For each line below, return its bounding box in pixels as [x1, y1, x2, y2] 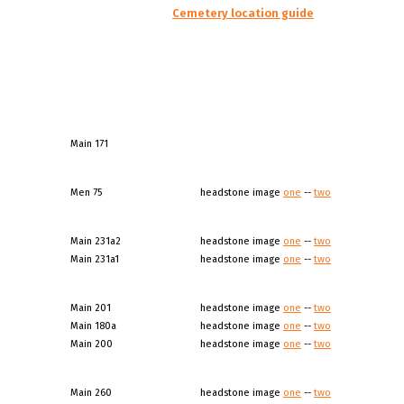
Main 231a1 [70, 253, 119, 265]
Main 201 [70, 302, 111, 314]
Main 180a [70, 320, 116, 332]
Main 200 [70, 338, 113, 350]
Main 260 [70, 387, 112, 399]
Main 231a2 [70, 235, 121, 247]
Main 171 [70, 138, 108, 150]
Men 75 [70, 187, 102, 198]
